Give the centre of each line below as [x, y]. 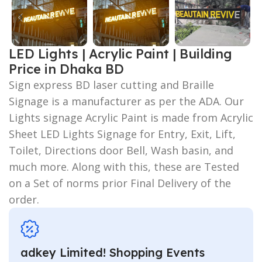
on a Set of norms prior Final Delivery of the [120, 183]
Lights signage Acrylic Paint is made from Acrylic [131, 117]
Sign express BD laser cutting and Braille [111, 85]
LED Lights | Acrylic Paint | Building [120, 54]
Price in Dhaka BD [66, 69]
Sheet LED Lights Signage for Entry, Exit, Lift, [122, 134]
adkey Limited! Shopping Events [113, 252]
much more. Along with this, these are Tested [124, 166]
